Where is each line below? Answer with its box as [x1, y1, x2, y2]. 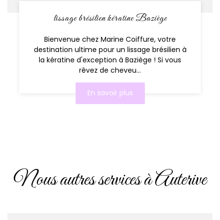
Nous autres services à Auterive [14, 166, 206, 193]
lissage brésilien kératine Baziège [53, 12, 167, 25]
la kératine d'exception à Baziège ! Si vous [39, 55, 181, 65]
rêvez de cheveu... [79, 65, 141, 75]
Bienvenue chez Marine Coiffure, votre [44, 34, 176, 44]
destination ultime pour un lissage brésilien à [33, 44, 187, 55]
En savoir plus [87, 88, 133, 98]
